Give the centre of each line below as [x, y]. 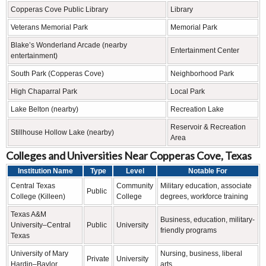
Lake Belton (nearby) [45, 109]
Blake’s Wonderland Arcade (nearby [69, 45]
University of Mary [39, 254]
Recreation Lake [197, 109]
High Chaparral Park [44, 91]
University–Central [41, 225]
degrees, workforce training [204, 197]
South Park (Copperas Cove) [57, 74]
